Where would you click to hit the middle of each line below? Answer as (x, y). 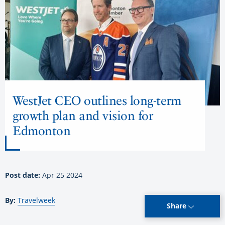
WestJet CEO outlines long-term (97, 100)
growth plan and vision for (83, 115)
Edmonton (41, 130)
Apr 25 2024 (62, 175)
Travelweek (36, 200)
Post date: (24, 175)
